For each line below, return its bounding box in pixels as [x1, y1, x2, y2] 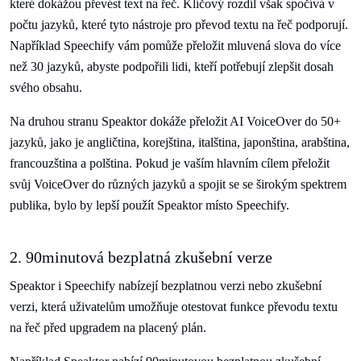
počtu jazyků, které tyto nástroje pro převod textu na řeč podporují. [10, 18, 348, 31]
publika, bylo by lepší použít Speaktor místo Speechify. [10, 198, 289, 212]
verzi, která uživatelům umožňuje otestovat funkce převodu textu [10, 300, 338, 313]
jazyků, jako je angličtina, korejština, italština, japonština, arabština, [10, 135, 350, 149]
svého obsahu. [10, 81, 82, 94]
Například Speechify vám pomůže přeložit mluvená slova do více [10, 39, 341, 52]
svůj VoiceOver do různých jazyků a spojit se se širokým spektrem [10, 177, 346, 191]
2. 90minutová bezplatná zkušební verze [10, 248, 272, 266]
